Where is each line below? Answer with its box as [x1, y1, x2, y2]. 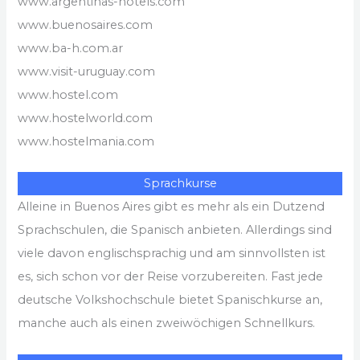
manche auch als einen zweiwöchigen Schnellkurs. [18, 316, 316, 331]
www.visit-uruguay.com [18, 63, 156, 79]
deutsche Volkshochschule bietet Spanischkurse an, [18, 292, 323, 308]
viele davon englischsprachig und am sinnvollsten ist [18, 246, 326, 261]
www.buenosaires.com [18, 17, 153, 32]
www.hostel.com [18, 87, 119, 102]
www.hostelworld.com [18, 110, 153, 125]
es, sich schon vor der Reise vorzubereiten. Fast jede [18, 269, 324, 284]
